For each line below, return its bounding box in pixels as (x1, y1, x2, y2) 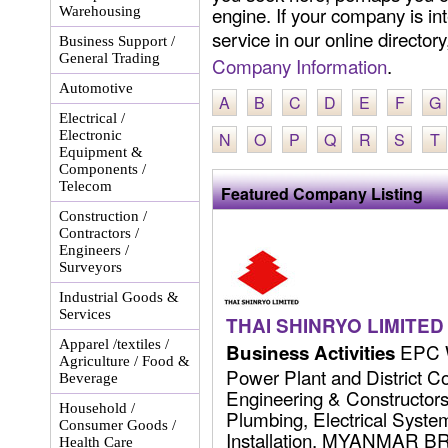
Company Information (212, 52, 387, 79)
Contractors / (59, 225, 139, 241)
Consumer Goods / (59, 417, 176, 433)
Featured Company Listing (221, 182, 423, 205)
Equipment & (59, 144, 143, 160)
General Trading (59, 50, 160, 66)
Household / (59, 400, 135, 416)
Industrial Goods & (59, 289, 179, 305)
